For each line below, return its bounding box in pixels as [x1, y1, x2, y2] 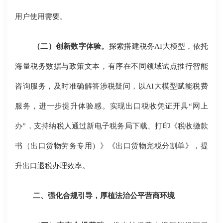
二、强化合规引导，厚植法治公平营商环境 [33, 191, 175, 200]
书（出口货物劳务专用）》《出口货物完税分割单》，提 [15, 141, 208, 150]
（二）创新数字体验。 [33, 42, 109, 51]
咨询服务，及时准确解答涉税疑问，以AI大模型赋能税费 [15, 82, 208, 91]
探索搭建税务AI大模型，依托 [109, 42, 208, 51]
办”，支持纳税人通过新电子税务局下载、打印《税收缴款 [15, 121, 208, 130]
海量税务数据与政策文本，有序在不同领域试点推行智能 [15, 62, 208, 71]
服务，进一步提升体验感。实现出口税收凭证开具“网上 [15, 102, 208, 111]
